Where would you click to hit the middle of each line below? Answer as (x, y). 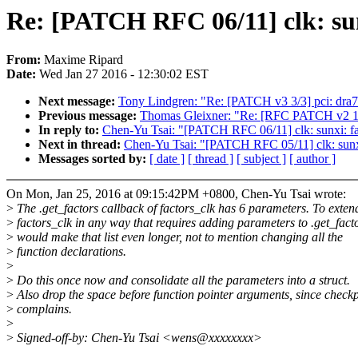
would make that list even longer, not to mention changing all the (178, 237)
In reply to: (70, 130)
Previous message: (89, 116)
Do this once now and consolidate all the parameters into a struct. (182, 280)
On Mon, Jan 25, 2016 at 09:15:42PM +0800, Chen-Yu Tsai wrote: (176, 194)
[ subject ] (261, 159)
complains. (43, 309)
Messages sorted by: (94, 159)
